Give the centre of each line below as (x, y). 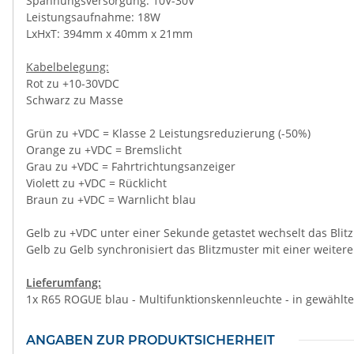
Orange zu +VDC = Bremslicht (104, 150)
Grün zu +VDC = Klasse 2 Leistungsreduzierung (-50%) (168, 133)
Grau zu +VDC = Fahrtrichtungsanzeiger (131, 166)
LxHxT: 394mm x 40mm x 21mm (109, 34)
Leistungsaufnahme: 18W (93, 17)
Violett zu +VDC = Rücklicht (96, 183)
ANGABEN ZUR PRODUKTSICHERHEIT (151, 340)
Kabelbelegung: (68, 67)
